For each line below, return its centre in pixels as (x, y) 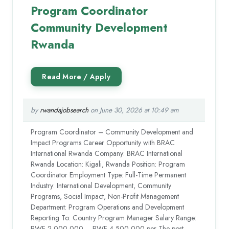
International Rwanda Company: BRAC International (107, 154)
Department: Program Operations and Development (108, 207)
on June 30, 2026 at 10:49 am (134, 110)
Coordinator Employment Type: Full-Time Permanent (109, 175)
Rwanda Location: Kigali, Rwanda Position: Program (108, 164)
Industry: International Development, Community (101, 186)
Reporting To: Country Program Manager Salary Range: (114, 218)
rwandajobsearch (64, 110)
